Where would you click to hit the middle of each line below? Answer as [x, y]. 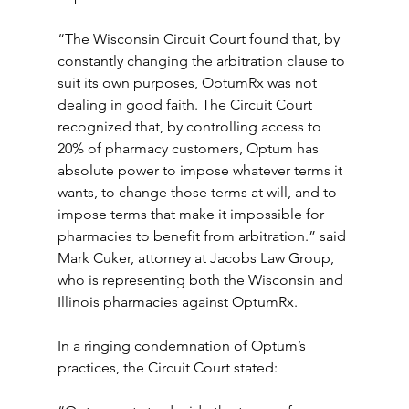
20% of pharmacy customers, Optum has [189, 148]
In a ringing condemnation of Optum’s [183, 346]
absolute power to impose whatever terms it [201, 170]
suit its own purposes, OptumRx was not [189, 83]
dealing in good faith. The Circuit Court [186, 105]
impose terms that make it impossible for [192, 214]
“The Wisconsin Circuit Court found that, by [200, 39]
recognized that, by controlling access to [191, 126]
